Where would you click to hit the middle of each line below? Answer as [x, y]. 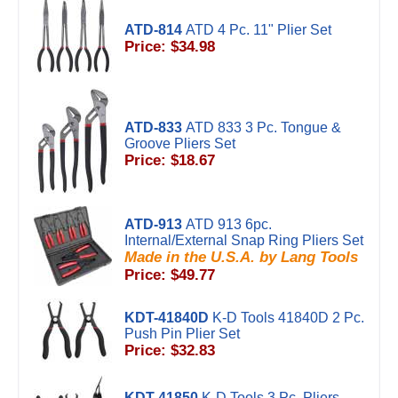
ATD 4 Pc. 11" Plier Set [259, 30]
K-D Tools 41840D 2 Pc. [288, 318]
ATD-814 [153, 30]
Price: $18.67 [170, 160]
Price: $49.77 [170, 275]
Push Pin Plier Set [182, 334]
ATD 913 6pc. [229, 224]
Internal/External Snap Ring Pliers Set [244, 240]
